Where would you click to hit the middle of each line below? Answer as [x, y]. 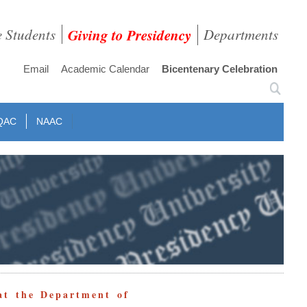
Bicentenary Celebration [220, 69]
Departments [241, 34]
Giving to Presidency [130, 35]
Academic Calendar [106, 69]
